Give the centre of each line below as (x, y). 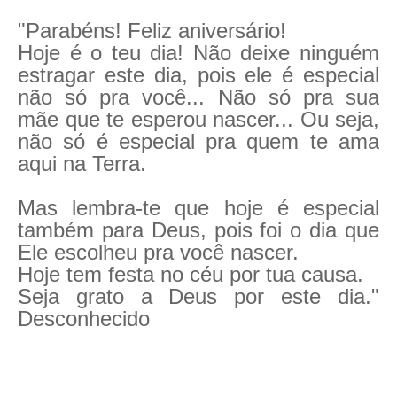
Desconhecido (84, 319)
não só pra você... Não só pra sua (198, 97)
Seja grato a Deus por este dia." (198, 296)
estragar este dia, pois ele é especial (198, 75)
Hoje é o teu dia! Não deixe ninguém (198, 53)
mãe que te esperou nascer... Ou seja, (198, 119)
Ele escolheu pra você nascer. (158, 252)
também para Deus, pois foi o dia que (198, 230)
